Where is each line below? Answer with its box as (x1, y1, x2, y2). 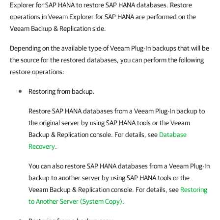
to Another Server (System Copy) (28, 197, 122, 205)
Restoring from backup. (28, 87, 95, 95)
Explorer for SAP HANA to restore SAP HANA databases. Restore (10, 1, 192, 9)
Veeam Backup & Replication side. (10, 25, 106, 32)
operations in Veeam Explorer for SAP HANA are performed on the (10, 13, 196, 21)
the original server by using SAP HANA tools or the (28, 119, 170, 127)
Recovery (28, 142, 55, 150)
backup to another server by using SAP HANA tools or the (28, 174, 190, 182)
